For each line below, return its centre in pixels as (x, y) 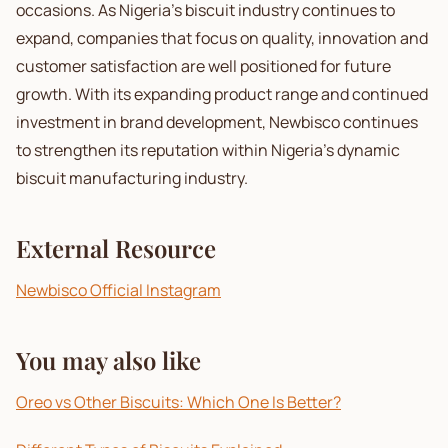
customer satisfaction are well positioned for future (203, 66)
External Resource (116, 248)
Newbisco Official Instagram (118, 290)
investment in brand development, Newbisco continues (217, 122)
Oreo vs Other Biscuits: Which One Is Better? (178, 402)
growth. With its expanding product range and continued (222, 94)
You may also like (108, 360)
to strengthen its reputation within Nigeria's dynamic (208, 150)
